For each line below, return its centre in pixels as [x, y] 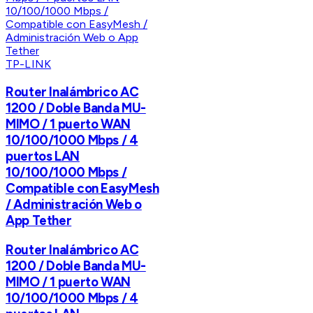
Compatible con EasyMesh [82, 188]
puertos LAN [43, 156]
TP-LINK [29, 64]
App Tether [39, 220]
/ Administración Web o [74, 204]
